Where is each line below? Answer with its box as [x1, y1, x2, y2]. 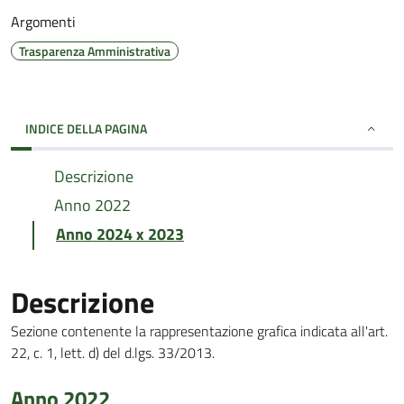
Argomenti [11, 11, 76, 32]
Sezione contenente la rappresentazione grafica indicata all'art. [11, 320, 388, 342]
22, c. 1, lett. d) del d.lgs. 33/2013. [11, 342, 215, 363]
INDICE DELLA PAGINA [25, 119, 147, 138]
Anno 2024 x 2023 [56, 222, 184, 246]
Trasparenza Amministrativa [19, 41, 170, 60]
